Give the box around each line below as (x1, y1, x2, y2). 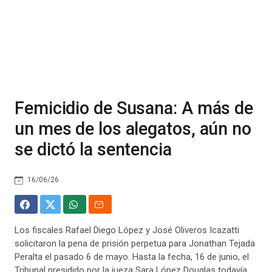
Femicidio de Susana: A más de (15, 98, 254, 118)
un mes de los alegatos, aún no (15, 118, 251, 139)
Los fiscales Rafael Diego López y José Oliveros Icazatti (15, 225, 239, 236)
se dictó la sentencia (15, 139, 172, 160)
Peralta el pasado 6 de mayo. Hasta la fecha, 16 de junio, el (15, 251, 249, 262)
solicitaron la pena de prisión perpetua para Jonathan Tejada (15, 238, 255, 249)
